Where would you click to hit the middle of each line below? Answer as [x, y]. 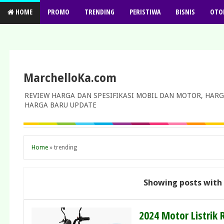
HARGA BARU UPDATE [60, 105]
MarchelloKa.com [70, 78]
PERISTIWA [145, 12]
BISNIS [185, 12]
